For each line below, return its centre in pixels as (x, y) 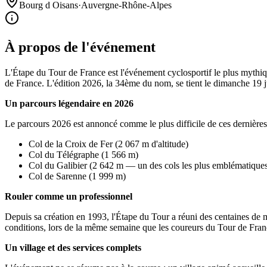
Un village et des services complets (73, 247)
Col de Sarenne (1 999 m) (77, 176)
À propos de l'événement (80, 47)
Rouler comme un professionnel (69, 196)
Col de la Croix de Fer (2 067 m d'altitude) (108, 144)
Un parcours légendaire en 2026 (69, 103)
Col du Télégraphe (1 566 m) (83, 154)
